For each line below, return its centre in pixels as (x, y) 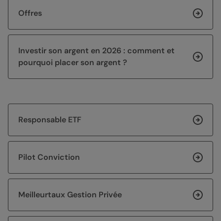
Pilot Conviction (49, 157)
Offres (30, 13)
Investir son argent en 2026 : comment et (96, 51)
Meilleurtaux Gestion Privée (70, 195)
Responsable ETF (50, 120)
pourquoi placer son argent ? (73, 63)
